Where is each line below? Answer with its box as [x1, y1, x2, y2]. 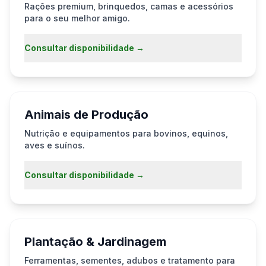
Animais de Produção [24, 107, 148, 122]
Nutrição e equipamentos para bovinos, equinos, [24, 128, 228, 138]
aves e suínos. [24, 140, 85, 150]
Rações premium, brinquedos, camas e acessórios [24, 1, 233, 11]
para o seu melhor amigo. [24, 13, 130, 23]
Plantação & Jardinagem [24, 235, 166, 249]
